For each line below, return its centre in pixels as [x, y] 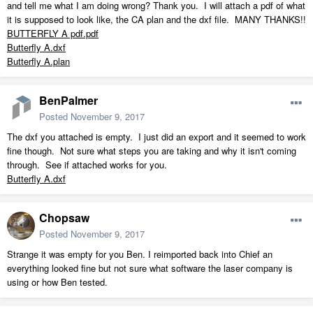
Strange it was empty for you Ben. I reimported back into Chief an [140, 254]
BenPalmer [68, 101]
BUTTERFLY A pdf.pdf [53, 34]
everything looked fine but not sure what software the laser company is [150, 268]
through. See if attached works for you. [87, 165]
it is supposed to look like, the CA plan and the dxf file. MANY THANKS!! [156, 20]
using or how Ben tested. [57, 282]
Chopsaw [64, 218]
